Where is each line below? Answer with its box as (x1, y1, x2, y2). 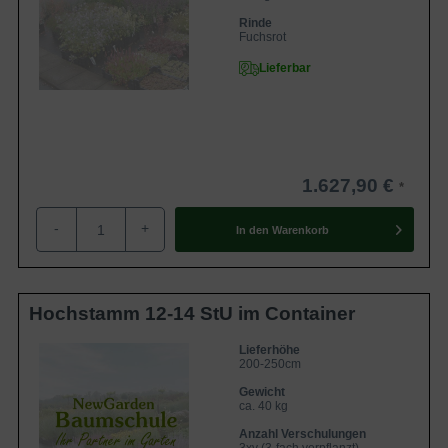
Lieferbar (259, 61, 311, 75)
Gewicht (239, 385, 285, 399)
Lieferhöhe (239, 343, 300, 357)
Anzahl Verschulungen (239, 427, 366, 441)
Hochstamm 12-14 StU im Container (29, 303, 355, 324)
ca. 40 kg (239, 399, 288, 413)
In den (235, 223, 269, 236)
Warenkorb (271, 223, 329, 236)
